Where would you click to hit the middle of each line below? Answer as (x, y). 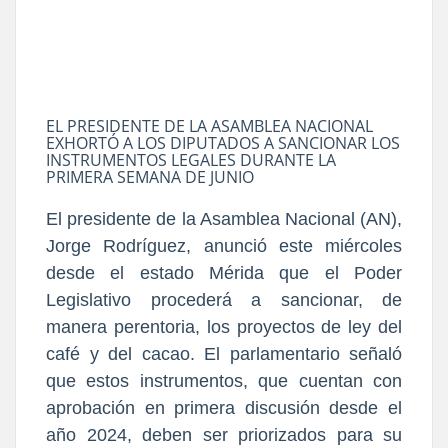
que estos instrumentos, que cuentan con (224, 380)
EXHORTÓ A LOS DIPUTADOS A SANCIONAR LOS (223, 142)
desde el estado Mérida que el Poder (224, 272)
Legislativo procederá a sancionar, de (224, 299)
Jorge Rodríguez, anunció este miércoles (224, 245)
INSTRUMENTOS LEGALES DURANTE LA (191, 159)
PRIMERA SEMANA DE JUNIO (150, 176)
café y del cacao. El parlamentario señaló (224, 353)
